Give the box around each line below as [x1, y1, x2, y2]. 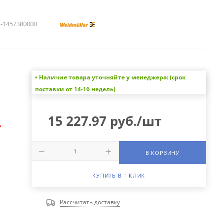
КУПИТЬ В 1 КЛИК [92, 172, 146, 180]
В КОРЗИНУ [145, 149, 180, 157]
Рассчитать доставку [59, 198, 120, 207]
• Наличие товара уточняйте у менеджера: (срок [35, 73, 185, 82]
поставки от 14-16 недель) [35, 85, 115, 94]
